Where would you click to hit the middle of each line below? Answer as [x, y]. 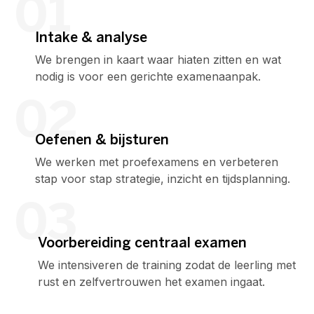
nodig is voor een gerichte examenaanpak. [148, 76]
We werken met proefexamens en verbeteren [157, 162]
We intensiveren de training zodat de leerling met [167, 265]
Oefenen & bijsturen [102, 140]
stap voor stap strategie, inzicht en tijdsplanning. [163, 178]
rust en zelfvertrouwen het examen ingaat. [151, 281]
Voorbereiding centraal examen [142, 243]
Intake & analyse [91, 38]
